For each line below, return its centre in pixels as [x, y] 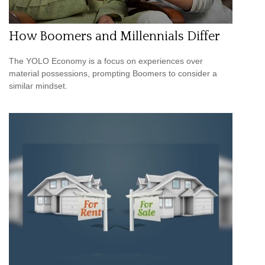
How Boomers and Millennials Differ [114, 37]
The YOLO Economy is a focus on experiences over [106, 61]
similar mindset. [38, 85]
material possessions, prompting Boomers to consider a [113, 73]
